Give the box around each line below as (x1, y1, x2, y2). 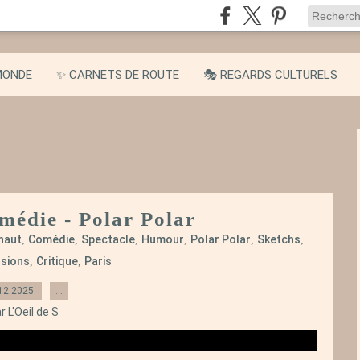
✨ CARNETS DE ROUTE (56, 67, 179, 82)
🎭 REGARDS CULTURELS (203, 67, 337, 82)
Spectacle (81, 233, 135, 246)
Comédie (28, 233, 75, 246)
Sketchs (257, 233, 301, 246)
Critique (35, 255, 78, 268)
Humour (141, 233, 184, 246)
